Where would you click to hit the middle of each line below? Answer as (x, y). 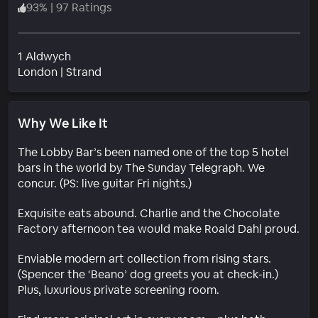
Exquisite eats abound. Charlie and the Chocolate (149, 213)
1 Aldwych (44, 56)
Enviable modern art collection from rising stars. (144, 258)
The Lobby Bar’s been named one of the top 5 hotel (153, 152)
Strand (84, 72)
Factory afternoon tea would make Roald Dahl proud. (159, 229)
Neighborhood (139, 71)
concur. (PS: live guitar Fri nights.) (105, 183)
